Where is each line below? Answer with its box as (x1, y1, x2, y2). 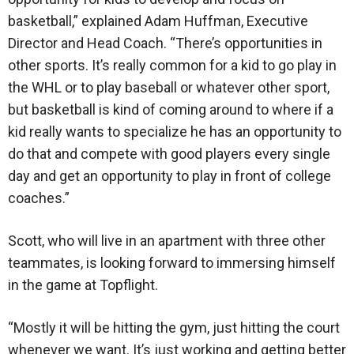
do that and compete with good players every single (8, 145, 330, 163)
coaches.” (8, 190, 70, 207)
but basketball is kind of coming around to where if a (8, 101, 333, 119)
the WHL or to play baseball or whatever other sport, (8, 79, 330, 96)
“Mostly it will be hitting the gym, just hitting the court (8, 319, 340, 337)
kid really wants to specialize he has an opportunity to (8, 123, 341, 141)
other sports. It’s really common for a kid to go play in (8, 57, 337, 74)
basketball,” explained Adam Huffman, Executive (8, 13, 308, 30)
